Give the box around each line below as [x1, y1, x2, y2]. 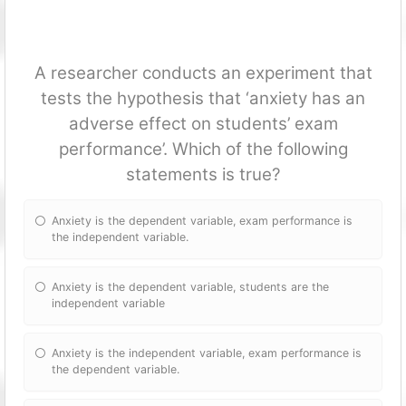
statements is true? [125, 164, 281, 186]
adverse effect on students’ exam [68, 113, 338, 135]
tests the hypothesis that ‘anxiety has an [41, 88, 365, 110]
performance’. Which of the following [58, 139, 348, 160]
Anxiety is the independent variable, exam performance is [52, 346, 362, 361]
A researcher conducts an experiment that [34, 63, 372, 84]
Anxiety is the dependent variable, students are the [52, 280, 330, 295]
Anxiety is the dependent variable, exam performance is [52, 213, 353, 227]
